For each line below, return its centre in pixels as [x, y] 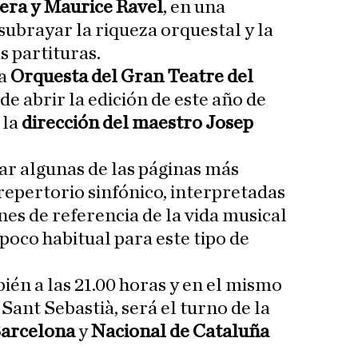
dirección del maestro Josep [137, 123]
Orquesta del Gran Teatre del [132, 77]
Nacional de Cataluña [180, 332]
